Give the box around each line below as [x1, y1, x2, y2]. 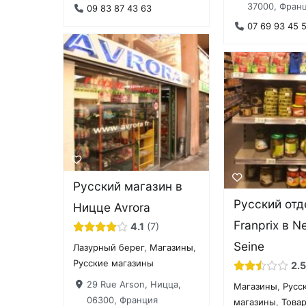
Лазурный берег [73, 242, 145, 253]
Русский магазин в [73, 179, 183, 194]
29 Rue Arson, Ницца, [86, 278, 181, 290]
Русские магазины [73, 258, 154, 269]
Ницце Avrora [73, 200, 151, 215]
